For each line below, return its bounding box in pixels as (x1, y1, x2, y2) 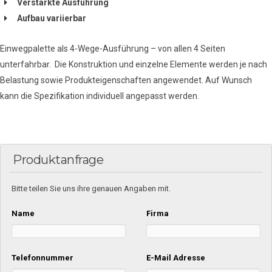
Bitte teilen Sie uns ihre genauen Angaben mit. (12, 184, 171, 193)
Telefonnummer (12, 253, 74, 262)
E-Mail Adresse (146, 253, 205, 262)
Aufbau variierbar (17, 13, 90, 23)
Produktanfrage (13, 152, 103, 167)
